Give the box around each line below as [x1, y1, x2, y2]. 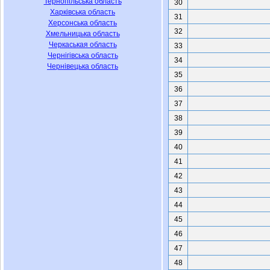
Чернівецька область [47, 62, 118, 71]
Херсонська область [48, 19, 117, 27]
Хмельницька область [45, 30, 120, 38]
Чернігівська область [47, 51, 118, 60]
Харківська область [50, 8, 115, 16]
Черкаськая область [48, 40, 117, 49]
